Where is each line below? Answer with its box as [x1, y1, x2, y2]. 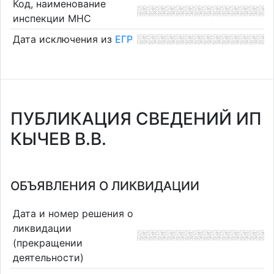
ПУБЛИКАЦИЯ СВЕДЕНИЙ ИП [10, 108, 262, 129]
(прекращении [12, 236, 83, 249]
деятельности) [12, 251, 84, 264]
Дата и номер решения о [12, 207, 133, 220]
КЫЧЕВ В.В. [10, 128, 106, 149]
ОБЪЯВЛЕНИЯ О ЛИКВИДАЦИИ [10, 179, 199, 193]
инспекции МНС [12, 12, 91, 24]
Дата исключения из [12, 33, 115, 46]
